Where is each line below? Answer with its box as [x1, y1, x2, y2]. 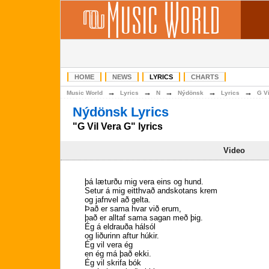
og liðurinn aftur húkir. [85, 231, 159, 240]
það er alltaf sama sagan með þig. [85, 213, 203, 222]
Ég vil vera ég [85, 240, 133, 249]
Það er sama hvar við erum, [85, 204, 181, 213]
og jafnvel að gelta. [85, 195, 151, 204]
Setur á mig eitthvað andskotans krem [85, 186, 217, 195]
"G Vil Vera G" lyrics [73, 121, 163, 131]
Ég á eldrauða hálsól [85, 222, 156, 231]
